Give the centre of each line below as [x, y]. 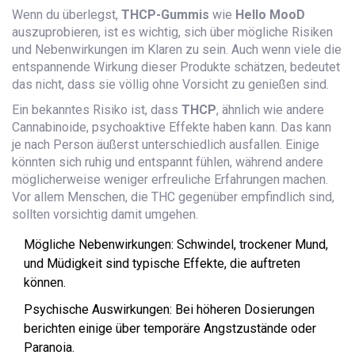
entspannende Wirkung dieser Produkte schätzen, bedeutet [176, 67]
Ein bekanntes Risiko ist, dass [97, 110]
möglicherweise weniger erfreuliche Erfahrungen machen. [170, 180]
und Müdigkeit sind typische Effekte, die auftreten [162, 264]
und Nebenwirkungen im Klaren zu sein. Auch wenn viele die [177, 50]
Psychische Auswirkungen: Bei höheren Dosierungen [169, 310]
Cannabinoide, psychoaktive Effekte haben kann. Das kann [172, 128]
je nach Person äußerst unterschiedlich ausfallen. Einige [166, 145]
